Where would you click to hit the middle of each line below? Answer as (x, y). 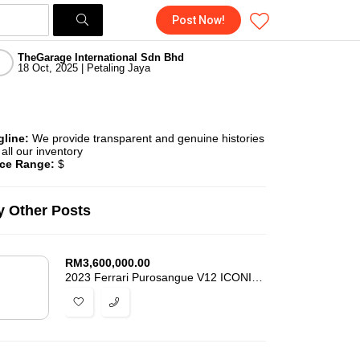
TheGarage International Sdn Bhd (101, 57)
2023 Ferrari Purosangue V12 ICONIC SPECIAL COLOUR (257, 277)
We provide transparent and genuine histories (147, 138)
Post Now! (198, 20)
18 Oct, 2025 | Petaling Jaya (84, 67)
